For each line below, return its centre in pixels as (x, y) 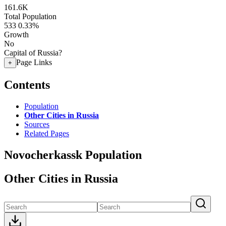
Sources (37, 124)
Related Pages (47, 133)
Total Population (30, 16)
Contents (27, 84)
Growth (16, 35)
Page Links (34, 62)
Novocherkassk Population (73, 155)
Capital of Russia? (33, 53)
